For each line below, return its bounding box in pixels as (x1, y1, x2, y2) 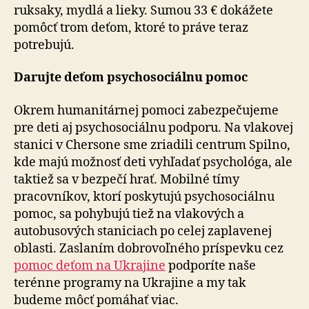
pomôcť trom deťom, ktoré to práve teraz (14, 19, 248, 36)
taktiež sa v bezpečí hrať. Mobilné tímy (14, 171, 239, 188)
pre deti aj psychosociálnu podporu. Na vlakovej (14, 119, 293, 136)
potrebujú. (14, 37, 74, 53)
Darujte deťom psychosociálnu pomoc (14, 70, 248, 86)
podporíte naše (166, 257, 256, 274)
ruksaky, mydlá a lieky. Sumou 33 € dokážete (14, 2, 273, 19)
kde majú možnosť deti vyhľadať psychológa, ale (14, 154, 292, 170)
